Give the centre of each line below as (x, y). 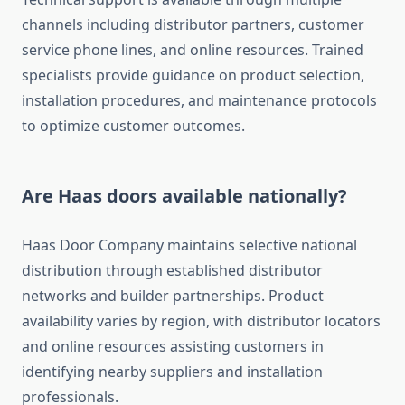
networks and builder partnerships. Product (173, 296)
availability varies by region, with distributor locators (201, 321)
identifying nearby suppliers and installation (172, 372)
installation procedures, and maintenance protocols (199, 101)
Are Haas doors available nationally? (184, 196)
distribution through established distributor (172, 271)
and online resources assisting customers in (173, 347)
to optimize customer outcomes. (133, 126)
